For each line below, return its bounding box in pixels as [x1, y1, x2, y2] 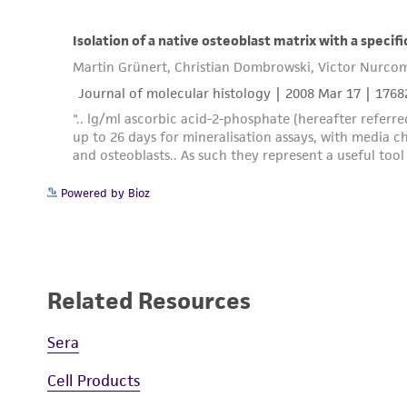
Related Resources [47, 285, 251, 315]
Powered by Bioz [57, 184, 150, 201]
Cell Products [47, 370, 140, 391]
